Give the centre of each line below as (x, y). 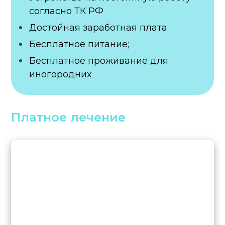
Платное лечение (69, 117)
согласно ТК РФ (67, 11)
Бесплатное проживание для (99, 61)
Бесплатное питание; (79, 44)
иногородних (61, 74)
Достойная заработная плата (98, 27)
